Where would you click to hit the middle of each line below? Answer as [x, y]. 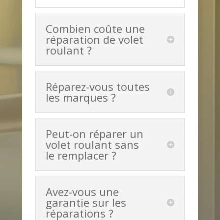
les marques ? [81, 97]
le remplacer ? [81, 155]
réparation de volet [94, 40]
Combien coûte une [95, 29]
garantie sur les [86, 203]
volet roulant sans [92, 145]
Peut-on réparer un [94, 134]
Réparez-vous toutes [97, 87]
